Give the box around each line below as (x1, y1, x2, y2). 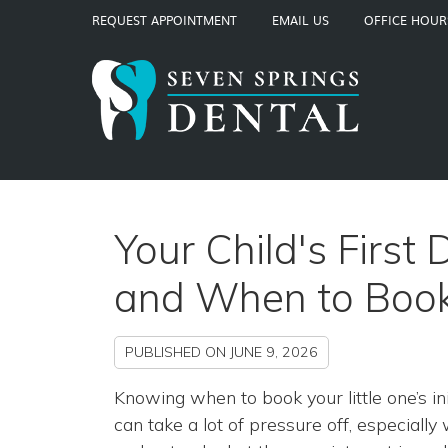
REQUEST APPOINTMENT (92, 11, 237, 29)
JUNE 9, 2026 (230, 343, 318, 361)
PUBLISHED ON (125, 343, 230, 361)
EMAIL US (272, 11, 329, 29)
